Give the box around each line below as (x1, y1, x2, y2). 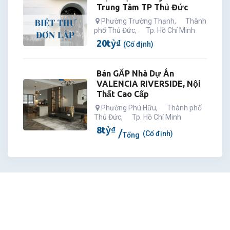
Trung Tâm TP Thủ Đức (97, 2, 188, 12)
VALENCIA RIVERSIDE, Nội (97, 79, 201, 88)
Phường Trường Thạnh (101, 16, 175, 25)
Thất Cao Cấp (97, 89, 149, 99)
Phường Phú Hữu (101, 103, 157, 112)
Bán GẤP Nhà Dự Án (97, 68, 175, 78)
